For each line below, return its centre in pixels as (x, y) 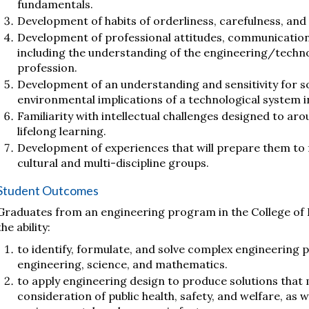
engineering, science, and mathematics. (122, 264)
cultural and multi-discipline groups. (113, 163)
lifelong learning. (62, 131)
